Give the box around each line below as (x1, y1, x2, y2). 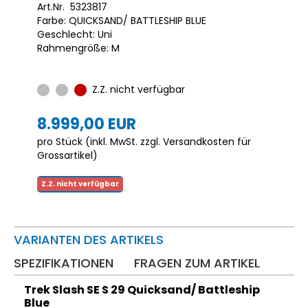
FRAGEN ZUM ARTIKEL (134, 254, 260, 272)
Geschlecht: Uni (37, 27, 112, 41)
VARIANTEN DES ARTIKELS (14, 230, 164, 248)
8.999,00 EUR (37, 113, 136, 135)
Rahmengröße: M (37, 41, 120, 55)
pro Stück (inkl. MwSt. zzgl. (37, 134, 163, 148)
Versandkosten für (163, 134, 251, 148)
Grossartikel (37, 148, 93, 162)
